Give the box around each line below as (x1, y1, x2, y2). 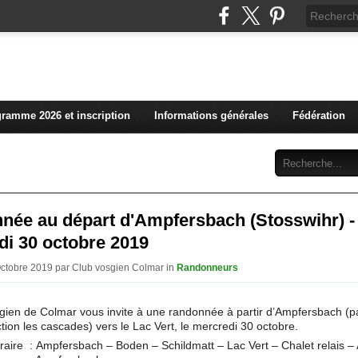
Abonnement (121, 140, 185, 152)
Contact (209, 140, 247, 152)
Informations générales (154, 109, 268, 121)
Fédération (292, 109, 345, 121)
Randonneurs (177, 262, 238, 273)
